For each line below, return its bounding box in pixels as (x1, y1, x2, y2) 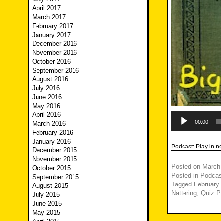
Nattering (171, 189, 197, 197)
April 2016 (32, 111, 61, 119)
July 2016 (32, 84, 60, 92)
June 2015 (32, 200, 62, 208)
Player (171, 118, 188, 125)
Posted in (171, 172, 200, 180)
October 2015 (32, 164, 71, 172)
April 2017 (32, 4, 61, 12)
